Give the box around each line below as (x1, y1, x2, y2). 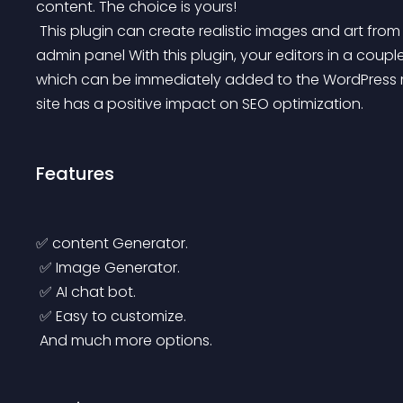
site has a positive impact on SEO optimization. (36, 94, 363, 114)
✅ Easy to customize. (40, 306, 186, 327)
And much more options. (40, 330, 212, 351)
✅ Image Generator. (40, 257, 180, 278)
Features (36, 161, 114, 186)
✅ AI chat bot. (40, 282, 136, 302)
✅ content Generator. (36, 233, 188, 254)
